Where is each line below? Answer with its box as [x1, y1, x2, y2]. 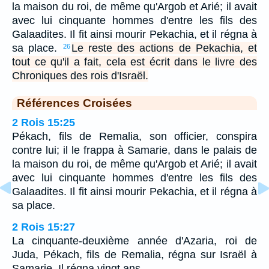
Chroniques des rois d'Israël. [12, 69, 148, 82]
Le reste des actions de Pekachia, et [71, 41, 257, 54]
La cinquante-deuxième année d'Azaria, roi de [12, 234, 257, 247]
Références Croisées [17, 95, 132, 109]
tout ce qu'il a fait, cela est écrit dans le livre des [12, 55, 257, 68]
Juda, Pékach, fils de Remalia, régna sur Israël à [12, 248, 257, 261]
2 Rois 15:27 [12, 220, 75, 233]
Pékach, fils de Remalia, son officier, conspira [12, 130, 257, 142]
